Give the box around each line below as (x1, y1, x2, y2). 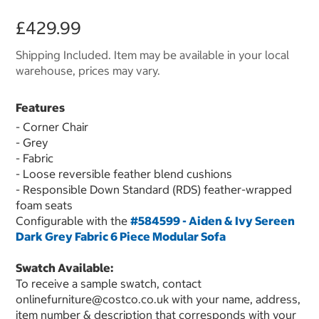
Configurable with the (16, 214, 130, 229)
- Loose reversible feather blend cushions (16, 167, 232, 182)
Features (16, 100, 65, 115)
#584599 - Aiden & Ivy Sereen (130, 214, 295, 229)
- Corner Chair (16, 120, 91, 135)
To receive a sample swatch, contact (16, 276, 202, 291)
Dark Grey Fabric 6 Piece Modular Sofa (16, 229, 226, 244)
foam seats (16, 198, 73, 213)
